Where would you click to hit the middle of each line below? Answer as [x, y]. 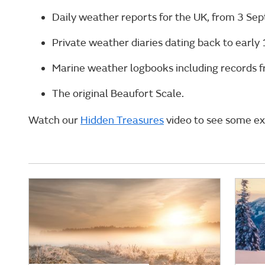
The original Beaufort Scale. [118, 94]
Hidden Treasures [122, 121]
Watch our [54, 121]
